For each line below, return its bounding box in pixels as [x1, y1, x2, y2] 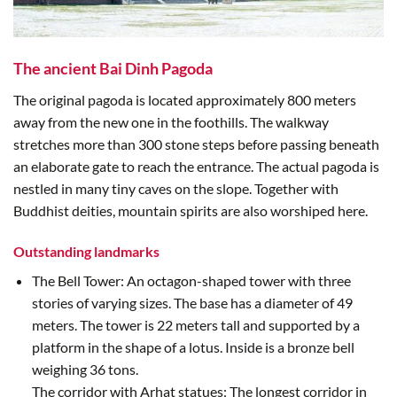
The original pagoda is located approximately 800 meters [13, 91, 356, 109]
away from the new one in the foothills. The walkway [13, 113, 329, 131]
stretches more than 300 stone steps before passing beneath [13, 136, 379, 153]
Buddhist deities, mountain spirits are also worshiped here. [13, 202, 368, 220]
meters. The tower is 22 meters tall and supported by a [31, 315, 360, 333]
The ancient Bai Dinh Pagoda [13, 58, 213, 79]
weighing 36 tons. [31, 360, 138, 378]
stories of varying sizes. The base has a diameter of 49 [31, 293, 353, 311]
